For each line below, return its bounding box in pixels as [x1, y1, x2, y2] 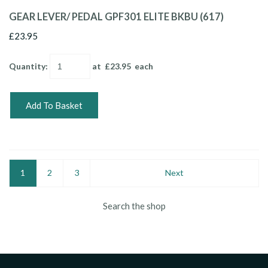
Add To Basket [26, 99, 83, 111]
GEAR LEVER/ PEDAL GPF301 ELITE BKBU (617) [9, 10, 224, 23]
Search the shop [102, 200, 166, 211]
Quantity [9, 60, 45, 71]
